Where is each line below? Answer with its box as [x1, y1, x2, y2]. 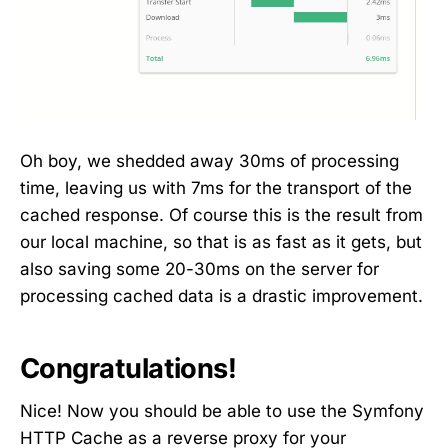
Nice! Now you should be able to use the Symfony [20, 400, 424, 421]
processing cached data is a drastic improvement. [20, 285, 423, 306]
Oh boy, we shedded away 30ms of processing [20, 150, 399, 171]
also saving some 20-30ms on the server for [20, 258, 379, 279]
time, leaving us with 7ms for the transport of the [20, 177, 412, 198]
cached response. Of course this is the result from [20, 204, 423, 225]
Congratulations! [20, 352, 237, 386]
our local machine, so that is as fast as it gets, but [20, 231, 422, 252]
